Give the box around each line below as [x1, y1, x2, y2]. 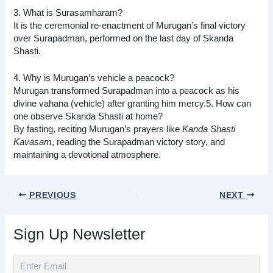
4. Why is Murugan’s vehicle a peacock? [13, 73, 175, 83]
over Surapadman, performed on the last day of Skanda [13, 33, 234, 43]
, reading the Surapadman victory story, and [52, 137, 225, 147]
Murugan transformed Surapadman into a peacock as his [13, 86, 240, 96]
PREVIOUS [26, 190, 76, 200]
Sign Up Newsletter [13, 226, 146, 243]
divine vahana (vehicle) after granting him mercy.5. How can [13, 99, 252, 109]
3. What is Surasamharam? [13, 7, 123, 18]
